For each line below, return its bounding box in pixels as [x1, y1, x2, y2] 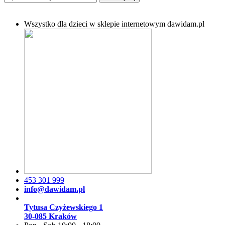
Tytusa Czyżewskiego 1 [24, 202, 103, 211]
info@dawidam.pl [24, 184, 85, 193]
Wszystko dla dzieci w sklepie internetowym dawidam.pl [24, 19, 204, 28]
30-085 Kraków [24, 211, 77, 220]
